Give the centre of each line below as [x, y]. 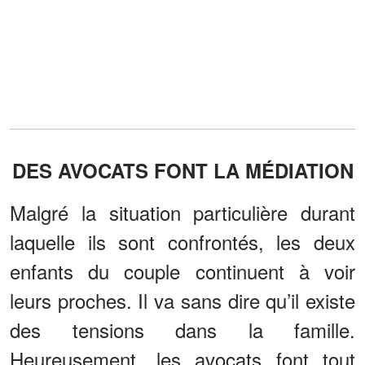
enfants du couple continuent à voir [182, 270]
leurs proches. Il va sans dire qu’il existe [182, 300]
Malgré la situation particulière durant [182, 212]
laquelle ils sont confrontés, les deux [182, 241]
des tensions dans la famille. [182, 329]
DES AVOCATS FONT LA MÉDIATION [182, 170]
